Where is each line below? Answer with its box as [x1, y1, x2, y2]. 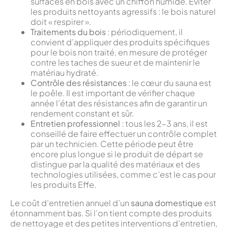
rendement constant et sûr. [31, 108, 134, 119]
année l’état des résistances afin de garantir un [31, 98, 207, 109]
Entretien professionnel [31, 118, 120, 129]
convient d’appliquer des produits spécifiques [31, 37, 210, 48]
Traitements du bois [31, 26, 106, 38]
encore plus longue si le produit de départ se [31, 149, 203, 160]
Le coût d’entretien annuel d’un [10, 197, 131, 209]
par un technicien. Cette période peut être [31, 138, 193, 150]
